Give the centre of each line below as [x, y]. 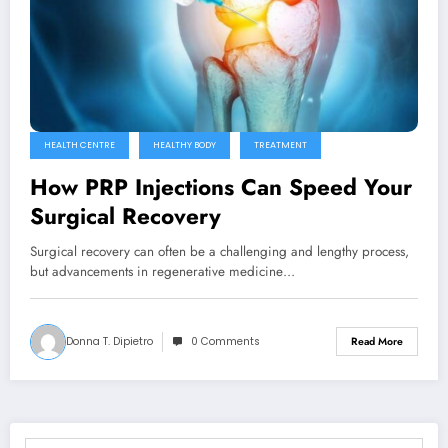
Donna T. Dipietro [109, 341]
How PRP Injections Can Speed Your [221, 186]
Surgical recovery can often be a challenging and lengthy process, [219, 251]
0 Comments [225, 341]
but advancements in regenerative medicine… [162, 271]
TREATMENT [280, 144]
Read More [377, 342]
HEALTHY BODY [184, 144]
